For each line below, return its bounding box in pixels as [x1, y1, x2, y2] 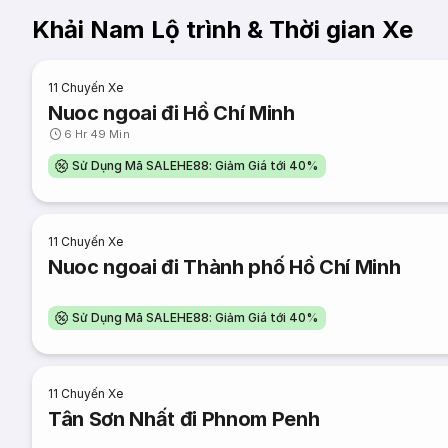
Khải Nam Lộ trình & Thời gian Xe [32, 15, 413, 44]
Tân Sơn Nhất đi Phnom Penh [48, 407, 320, 431]
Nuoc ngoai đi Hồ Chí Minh [48, 101, 295, 125]
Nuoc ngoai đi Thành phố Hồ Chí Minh [48, 255, 401, 279]
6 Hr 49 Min [64, 127, 130, 141]
